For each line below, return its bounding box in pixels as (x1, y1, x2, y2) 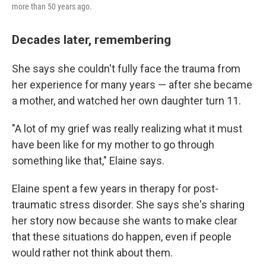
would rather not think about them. (12, 246, 173, 259)
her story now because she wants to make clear (12, 214, 237, 227)
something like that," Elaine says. (12, 154, 164, 167)
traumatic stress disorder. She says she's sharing (12, 198, 245, 211)
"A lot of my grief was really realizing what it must (12, 122, 242, 135)
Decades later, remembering (12, 32, 171, 47)
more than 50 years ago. (12, 2, 92, 12)
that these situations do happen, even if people (12, 230, 232, 243)
